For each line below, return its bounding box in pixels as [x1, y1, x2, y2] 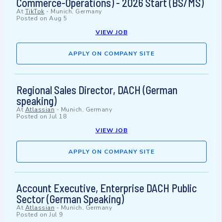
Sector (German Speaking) [16, 192, 124, 206]
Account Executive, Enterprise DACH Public [16, 181, 197, 195]
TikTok [25, 7, 45, 16]
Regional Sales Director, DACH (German [16, 83, 177, 97]
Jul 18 [49, 112, 66, 121]
